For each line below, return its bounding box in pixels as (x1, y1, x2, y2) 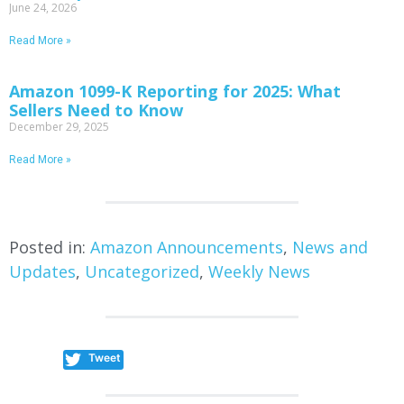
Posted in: (9, 235, 90, 258)
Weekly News (208, 260, 310, 282)
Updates (9, 260, 76, 282)
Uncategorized (85, 260, 199, 282)
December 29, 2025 (9, 118, 109, 134)
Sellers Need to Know (9, 98, 183, 121)
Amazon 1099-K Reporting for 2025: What (9, 79, 341, 102)
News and (292, 235, 368, 258)
